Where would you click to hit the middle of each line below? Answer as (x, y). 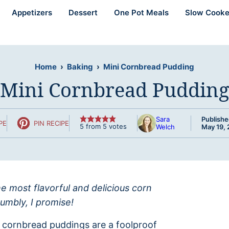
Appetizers (32, 13)
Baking (80, 67)
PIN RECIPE (51, 123)
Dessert (83, 13)
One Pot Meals (141, 13)
